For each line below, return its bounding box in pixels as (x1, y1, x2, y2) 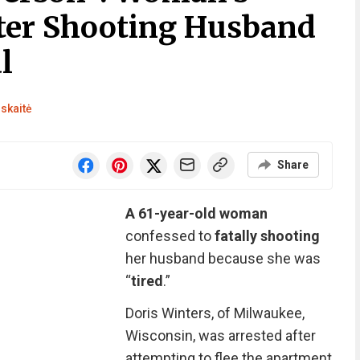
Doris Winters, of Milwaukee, (125, 304, 305, 321)
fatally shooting (214, 227, 320, 244)
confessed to (125, 227, 215, 244)
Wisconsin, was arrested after (125, 326, 316, 344)
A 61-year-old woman (125, 204, 268, 222)
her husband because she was (125, 249, 321, 267)
